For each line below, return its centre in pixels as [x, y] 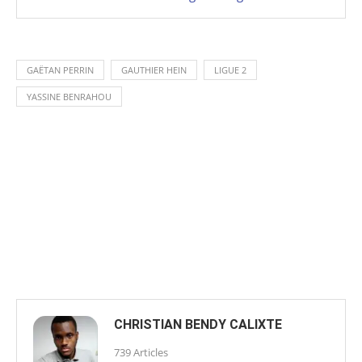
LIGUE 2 [230, 70]
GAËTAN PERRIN [60, 70]
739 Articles [141, 353]
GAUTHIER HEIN [154, 70]
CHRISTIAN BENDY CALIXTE [198, 325]
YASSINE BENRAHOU [69, 97]
